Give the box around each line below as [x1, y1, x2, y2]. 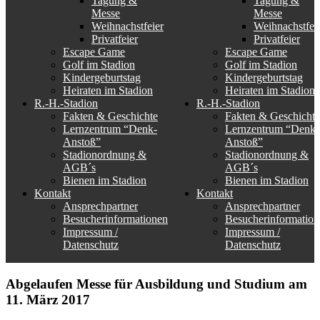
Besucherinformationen [63, 213, 168, 225]
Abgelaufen [6, 276, 76, 291]
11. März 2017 [6, 291, 90, 307]
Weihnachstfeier [91, 20, 164, 32]
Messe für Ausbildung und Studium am [76, 276, 307, 291]
